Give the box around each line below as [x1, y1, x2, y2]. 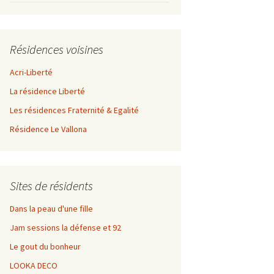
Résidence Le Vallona [10, 123, 87, 135]
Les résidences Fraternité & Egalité [10, 104, 139, 116]
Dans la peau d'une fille [10, 202, 93, 214]
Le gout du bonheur [10, 240, 81, 252]
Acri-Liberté [10, 66, 53, 78]
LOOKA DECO [10, 259, 57, 271]
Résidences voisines [10, 41, 103, 57]
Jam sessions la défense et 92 [10, 221, 121, 233]
